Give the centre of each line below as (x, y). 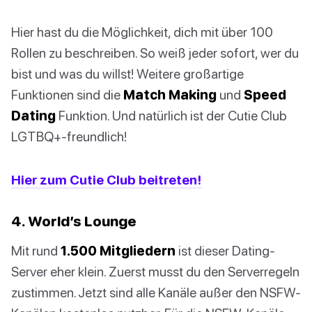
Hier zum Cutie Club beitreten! (107, 180)
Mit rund (36, 251)
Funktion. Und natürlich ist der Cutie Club (171, 116)
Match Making (170, 95)
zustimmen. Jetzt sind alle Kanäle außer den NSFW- (156, 292)
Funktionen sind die (67, 95)
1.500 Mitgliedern (118, 251)
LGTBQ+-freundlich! (69, 136)
